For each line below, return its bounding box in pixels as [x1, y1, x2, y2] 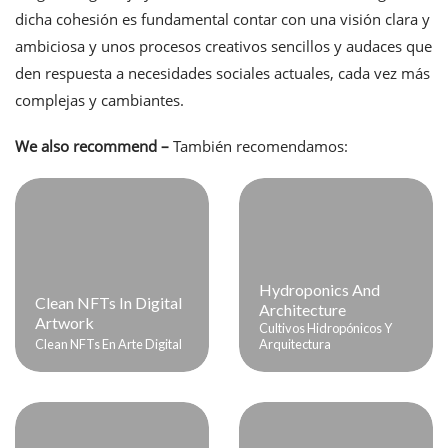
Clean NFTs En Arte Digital [35, 336, 183, 353]
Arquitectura [259, 336, 332, 353]
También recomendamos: [173, 136, 348, 157]
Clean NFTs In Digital [35, 293, 183, 313]
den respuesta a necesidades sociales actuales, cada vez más [15, 63, 430, 84]
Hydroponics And [259, 280, 381, 300]
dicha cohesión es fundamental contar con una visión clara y [15, 9, 430, 30]
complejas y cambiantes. [15, 90, 184, 111]
